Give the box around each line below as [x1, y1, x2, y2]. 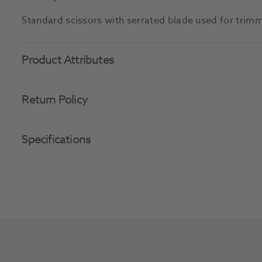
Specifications [22, 131, 91, 149]
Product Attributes [22, 51, 114, 69]
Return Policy [22, 91, 88, 109]
